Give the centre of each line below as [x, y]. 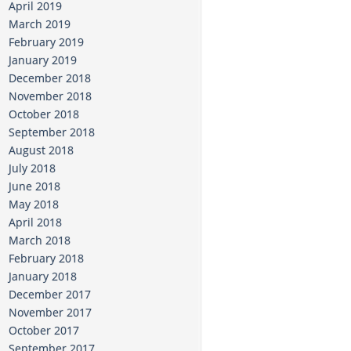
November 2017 [50, 313]
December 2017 [50, 295]
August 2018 [41, 150]
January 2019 [43, 60]
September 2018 [52, 132]
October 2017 [44, 331]
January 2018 [43, 277]
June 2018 [34, 186]
